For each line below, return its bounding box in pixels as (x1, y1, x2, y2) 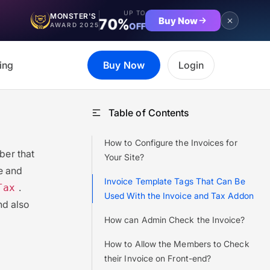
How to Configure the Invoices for (104, 137, 237, 148)
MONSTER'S (50, 11, 96, 20)
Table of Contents (108, 107, 189, 119)
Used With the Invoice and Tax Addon (104, 190, 254, 201)
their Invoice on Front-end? (104, 253, 212, 263)
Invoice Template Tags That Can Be (104, 176, 245, 186)
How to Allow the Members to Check (104, 239, 250, 249)
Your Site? (104, 152, 144, 162)
